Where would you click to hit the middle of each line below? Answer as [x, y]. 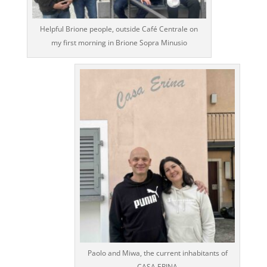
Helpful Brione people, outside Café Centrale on [119, 29]
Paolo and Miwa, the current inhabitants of [157, 253]
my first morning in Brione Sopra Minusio [119, 42]
